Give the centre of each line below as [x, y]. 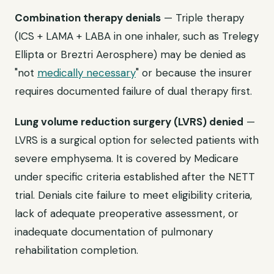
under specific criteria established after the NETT [135, 177]
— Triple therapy [202, 18]
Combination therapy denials [88, 18]
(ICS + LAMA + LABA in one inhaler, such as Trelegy [137, 36]
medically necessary [87, 73]
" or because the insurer [194, 73]
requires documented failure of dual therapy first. [133, 91]
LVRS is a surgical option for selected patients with [137, 140]
